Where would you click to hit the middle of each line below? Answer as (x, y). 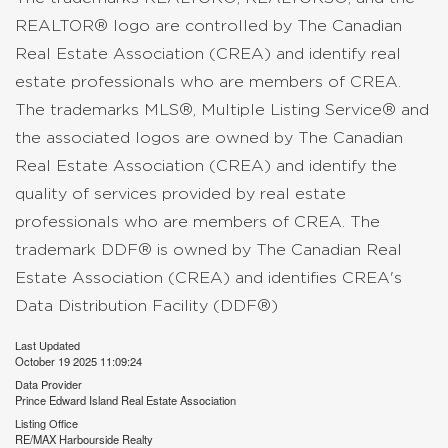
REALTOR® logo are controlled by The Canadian (208, 25)
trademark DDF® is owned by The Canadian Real (208, 249)
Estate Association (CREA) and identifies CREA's (208, 277)
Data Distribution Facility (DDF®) (146, 305)
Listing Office (46, 423)
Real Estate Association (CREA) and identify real (208, 53)
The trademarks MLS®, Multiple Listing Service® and (222, 109)
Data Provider (48, 384)
